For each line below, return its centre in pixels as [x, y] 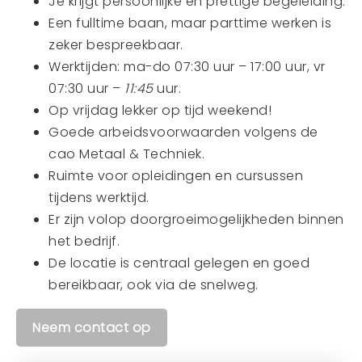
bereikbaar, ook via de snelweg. [154, 285]
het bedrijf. [84, 241]
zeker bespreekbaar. [116, 45]
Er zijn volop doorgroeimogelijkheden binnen [196, 219]
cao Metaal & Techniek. [126, 154]
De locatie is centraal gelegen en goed [179, 263]
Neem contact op [92, 328]
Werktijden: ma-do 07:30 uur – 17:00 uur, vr [187, 67]
